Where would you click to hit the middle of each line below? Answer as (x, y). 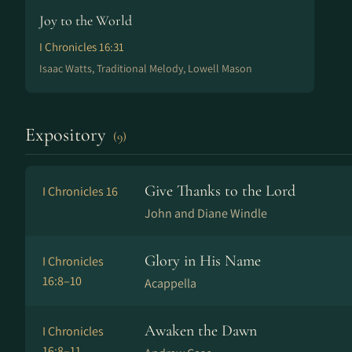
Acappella (170, 283)
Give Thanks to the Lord (220, 191)
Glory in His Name (203, 261)
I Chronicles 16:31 (82, 47)
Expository (68, 135)
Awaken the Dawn (201, 331)
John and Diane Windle (206, 213)
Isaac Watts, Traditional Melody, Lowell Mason (146, 68)
